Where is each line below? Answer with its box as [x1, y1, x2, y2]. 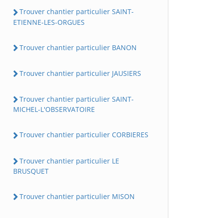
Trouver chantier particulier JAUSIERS [19, 68, 141, 78]
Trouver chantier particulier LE [19, 156, 119, 165]
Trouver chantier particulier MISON [19, 191, 135, 201]
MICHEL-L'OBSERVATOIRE [13, 105, 95, 114]
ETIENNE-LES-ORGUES [13, 17, 85, 27]
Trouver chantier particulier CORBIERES [19, 130, 148, 140]
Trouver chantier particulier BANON [19, 42, 137, 52]
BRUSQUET [13, 166, 49, 176]
